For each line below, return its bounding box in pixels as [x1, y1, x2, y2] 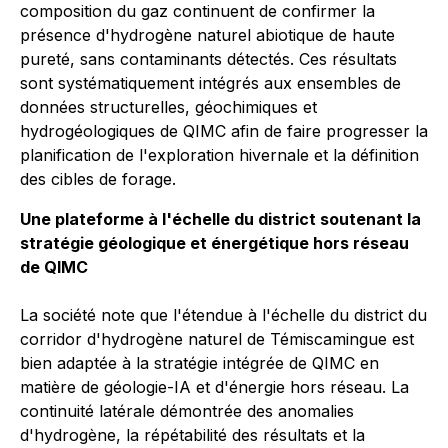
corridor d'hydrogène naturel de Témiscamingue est [20, 329, 414, 349]
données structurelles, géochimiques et [20, 97, 317, 117]
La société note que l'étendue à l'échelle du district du [20, 305, 427, 325]
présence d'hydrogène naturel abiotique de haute [20, 25, 395, 45]
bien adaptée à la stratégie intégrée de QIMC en [20, 353, 379, 373]
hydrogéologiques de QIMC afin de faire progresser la [20, 121, 428, 141]
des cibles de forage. [20, 169, 176, 189]
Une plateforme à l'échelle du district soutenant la [20, 209, 421, 229]
